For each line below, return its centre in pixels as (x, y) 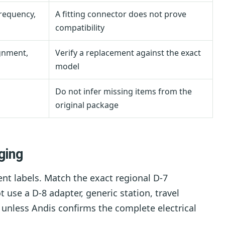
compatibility (80, 28)
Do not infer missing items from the (124, 92)
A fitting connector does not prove (121, 14)
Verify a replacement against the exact (128, 53)
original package (87, 105)
